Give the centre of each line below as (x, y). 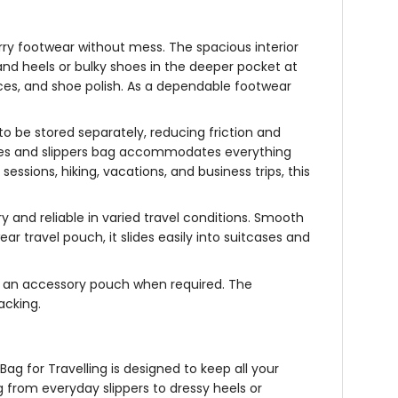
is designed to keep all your (195, 368)
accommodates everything (204, 152)
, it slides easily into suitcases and (207, 238)
